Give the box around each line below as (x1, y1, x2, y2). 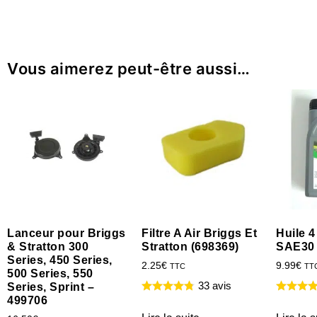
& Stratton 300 (7, 241, 88, 253)
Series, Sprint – (7, 281, 94, 294)
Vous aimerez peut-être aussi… (7, 59, 250, 79)
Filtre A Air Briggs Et (142, 227, 257, 240)
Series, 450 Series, (7, 254, 113, 267)
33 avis (198, 279, 231, 292)
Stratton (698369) (142, 241, 239, 253)
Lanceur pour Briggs (7, 227, 126, 240)
